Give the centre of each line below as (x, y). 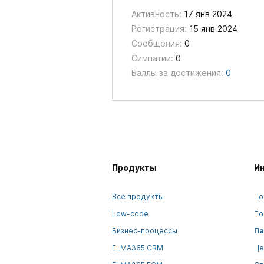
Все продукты (138, 197)
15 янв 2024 (212, 29)
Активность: (156, 14)
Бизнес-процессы (144, 231)
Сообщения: (156, 43)
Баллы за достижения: (177, 73)
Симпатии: (152, 58)
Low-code (130, 214)
